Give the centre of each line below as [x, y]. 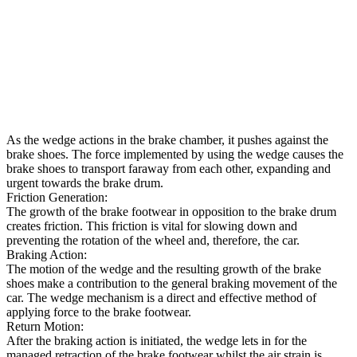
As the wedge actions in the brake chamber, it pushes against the [167, 139]
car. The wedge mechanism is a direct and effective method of [161, 297]
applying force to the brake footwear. [99, 312]
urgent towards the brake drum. [85, 182]
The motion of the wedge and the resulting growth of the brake [164, 269]
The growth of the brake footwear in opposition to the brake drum [171, 211]
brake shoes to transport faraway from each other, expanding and [169, 168]
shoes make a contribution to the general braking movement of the [172, 283]
